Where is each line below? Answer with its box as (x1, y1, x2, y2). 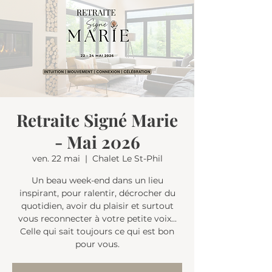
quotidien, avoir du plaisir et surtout (21, 200, 174, 211)
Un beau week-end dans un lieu (31, 175, 163, 186)
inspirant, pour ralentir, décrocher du (19, 188, 175, 199)
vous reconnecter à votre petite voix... (18, 213, 177, 224)
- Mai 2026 (54, 131, 140, 153)
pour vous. (75, 239, 120, 250)
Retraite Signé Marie (16, 109, 178, 131)
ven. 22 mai (32, 153, 80, 164)
